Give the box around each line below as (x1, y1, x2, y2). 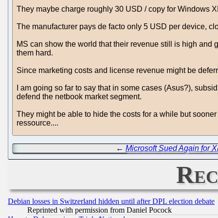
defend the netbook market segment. (17, 92, 142, 101)
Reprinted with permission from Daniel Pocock (27, 205, 172, 214)
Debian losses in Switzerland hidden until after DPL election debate (8, 197, 215, 205)
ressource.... (17, 119, 58, 127)
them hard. (17, 49, 53, 57)
